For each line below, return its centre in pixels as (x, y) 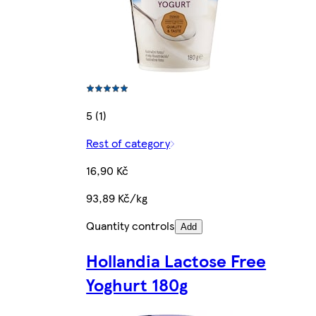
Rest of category (128, 143)
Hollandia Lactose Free (176, 261)
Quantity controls (131, 226)
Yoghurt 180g (137, 285)
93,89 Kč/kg (117, 198)
